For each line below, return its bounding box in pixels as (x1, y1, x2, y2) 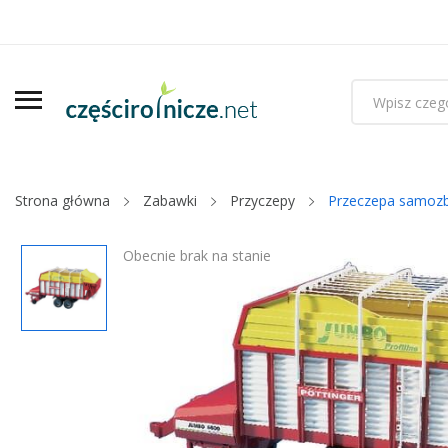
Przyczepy (230, 191, 295, 210)
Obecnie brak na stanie (123, 246, 271, 265)
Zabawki (143, 191, 197, 210)
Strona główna (15, 191, 110, 210)
